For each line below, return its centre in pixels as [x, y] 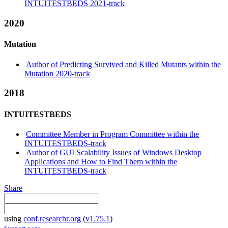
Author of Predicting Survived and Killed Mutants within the [124, 64]
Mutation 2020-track [57, 73]
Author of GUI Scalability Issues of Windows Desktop [114, 152]
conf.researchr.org [52, 218]
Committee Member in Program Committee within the [113, 134]
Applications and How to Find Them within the [101, 161]
